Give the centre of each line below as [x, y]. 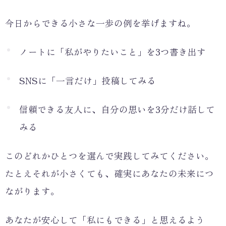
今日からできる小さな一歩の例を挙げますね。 [100, 23]
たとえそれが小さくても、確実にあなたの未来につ [109, 173]
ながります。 [32, 191]
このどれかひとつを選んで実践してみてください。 [109, 155]
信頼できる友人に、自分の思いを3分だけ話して [117, 109]
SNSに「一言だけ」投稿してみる [88, 80]
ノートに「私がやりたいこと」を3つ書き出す [112, 51]
